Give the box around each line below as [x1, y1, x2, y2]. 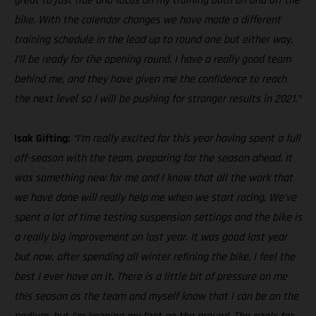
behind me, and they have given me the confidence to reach [14, 71, 286, 87]
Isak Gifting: [14, 130, 70, 146]
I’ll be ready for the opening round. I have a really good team [14, 51, 291, 67]
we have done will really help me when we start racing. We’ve [14, 190, 296, 205]
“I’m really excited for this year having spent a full [73, 130, 300, 146]
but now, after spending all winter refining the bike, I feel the [14, 249, 295, 265]
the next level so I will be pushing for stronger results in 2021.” [14, 91, 300, 107]
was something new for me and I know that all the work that [14, 170, 293, 186]
